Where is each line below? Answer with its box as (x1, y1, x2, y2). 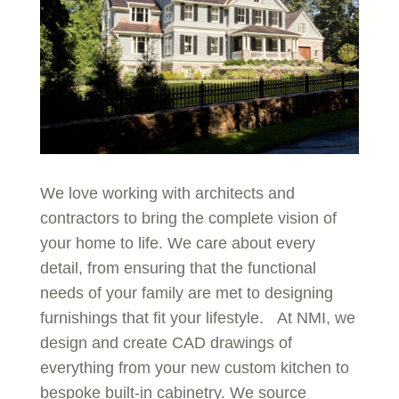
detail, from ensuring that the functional (39, 258, 316, 277)
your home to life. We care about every (39, 233, 315, 252)
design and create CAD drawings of (39, 333, 292, 352)
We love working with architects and (39, 183, 295, 202)
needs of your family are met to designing (39, 283, 333, 302)
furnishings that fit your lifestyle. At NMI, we (39, 308, 355, 327)
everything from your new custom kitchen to (39, 358, 349, 377)
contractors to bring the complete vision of (39, 208, 337, 227)
